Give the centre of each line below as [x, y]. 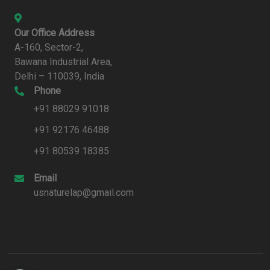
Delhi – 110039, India [59, 77]
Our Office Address [55, 33]
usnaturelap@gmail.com [84, 193]
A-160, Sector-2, [49, 48]
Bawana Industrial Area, [63, 62]
